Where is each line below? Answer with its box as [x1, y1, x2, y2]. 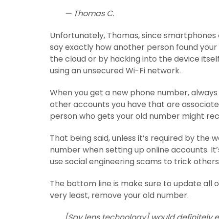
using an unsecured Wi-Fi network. [50, 65, 181, 77]
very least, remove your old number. [50, 190, 189, 201]
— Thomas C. [65, 8, 114, 20]
